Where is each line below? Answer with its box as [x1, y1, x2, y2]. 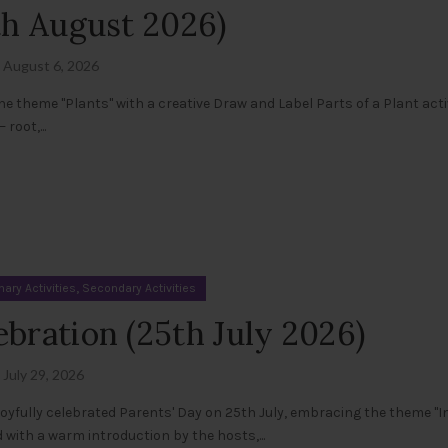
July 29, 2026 [3, 366, 84, 383]
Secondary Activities [82, 281, 196, 295]
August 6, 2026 [3, 57, 99, 74]
